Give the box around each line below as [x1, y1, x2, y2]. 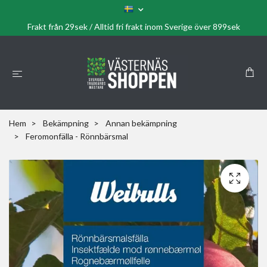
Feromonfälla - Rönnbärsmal [24, 131, 128, 141]
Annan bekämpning [105, 118, 177, 128]
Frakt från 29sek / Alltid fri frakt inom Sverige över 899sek [27, 21, 240, 32]
